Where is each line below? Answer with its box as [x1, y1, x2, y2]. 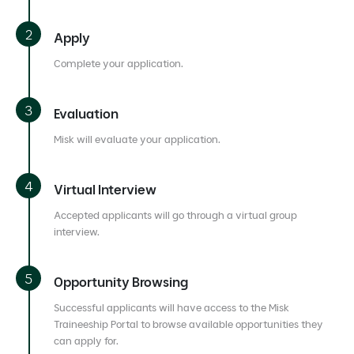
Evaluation [54, 105, 119, 122]
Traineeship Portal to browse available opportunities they [54, 318, 323, 330]
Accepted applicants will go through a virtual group [54, 209, 297, 221]
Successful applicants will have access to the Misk [54, 301, 289, 314]
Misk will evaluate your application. [54, 133, 220, 145]
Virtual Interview [54, 181, 156, 198]
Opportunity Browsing [54, 273, 188, 290]
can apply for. [54, 334, 119, 347]
